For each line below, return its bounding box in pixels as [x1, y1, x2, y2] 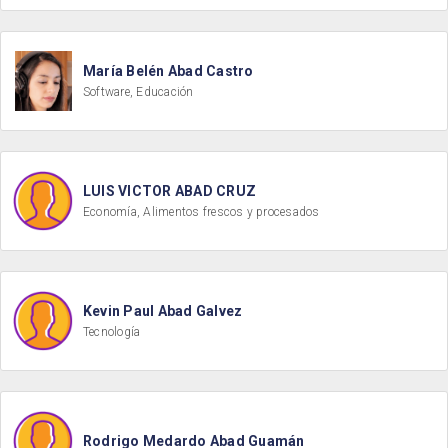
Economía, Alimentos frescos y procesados [83, 205, 320, 219]
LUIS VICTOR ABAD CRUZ [83, 183, 257, 199]
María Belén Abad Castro [83, 63, 254, 79]
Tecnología [83, 325, 141, 339]
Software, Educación [83, 85, 194, 99]
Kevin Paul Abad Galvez [83, 303, 243, 319]
